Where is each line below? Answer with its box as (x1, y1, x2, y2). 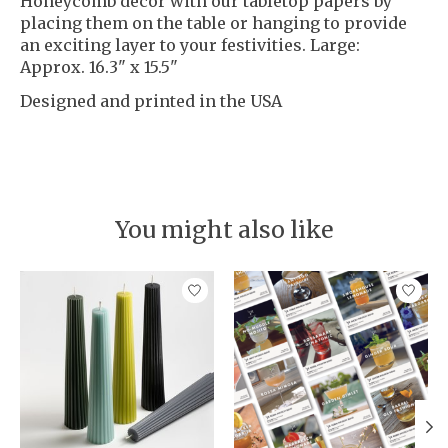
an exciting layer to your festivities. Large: (20, 34, 360, 55)
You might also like (115, 214, 333, 244)
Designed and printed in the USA (20, 90, 282, 111)
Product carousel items (20, 271, 207, 292)
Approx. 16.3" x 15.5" (20, 56, 178, 77)
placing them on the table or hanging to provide (20, 12, 407, 33)
